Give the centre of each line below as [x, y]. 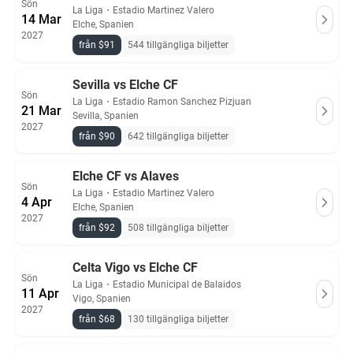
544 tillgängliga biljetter [178, 45]
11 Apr [40, 294]
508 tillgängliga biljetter [178, 228]
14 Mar [41, 19]
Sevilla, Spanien [106, 116]
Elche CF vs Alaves [126, 176]
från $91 [97, 45]
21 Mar [41, 111]
